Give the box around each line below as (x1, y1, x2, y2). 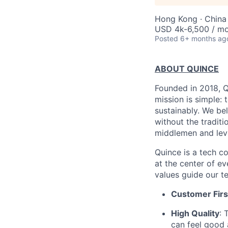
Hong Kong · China (155, 14, 226, 24)
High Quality (171, 208, 219, 218)
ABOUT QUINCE (155, 64, 219, 74)
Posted (155, 34, 178, 43)
